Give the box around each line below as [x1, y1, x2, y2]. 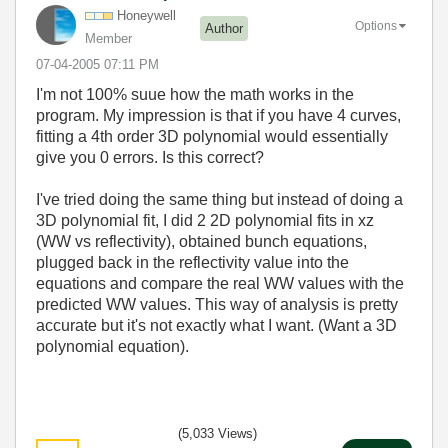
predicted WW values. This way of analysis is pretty [36, 295, 398, 313]
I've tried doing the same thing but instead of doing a [36, 190, 403, 208]
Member [85, 30, 132, 46]
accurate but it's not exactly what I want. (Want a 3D [36, 316, 397, 334]
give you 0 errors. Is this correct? [36, 148, 264, 166]
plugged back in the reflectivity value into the [36, 253, 349, 271]
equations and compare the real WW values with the [36, 274, 404, 292]
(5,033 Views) [178, 425, 257, 441]
